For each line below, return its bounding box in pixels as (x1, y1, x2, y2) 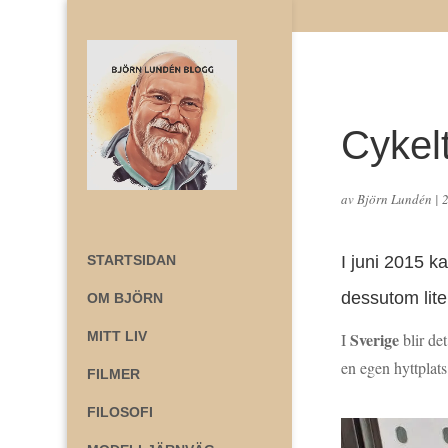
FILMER (87, 366, 141, 382)
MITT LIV (87, 328, 148, 344)
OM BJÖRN (87, 290, 164, 306)
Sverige (350, 328, 400, 352)
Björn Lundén (357, 190, 433, 209)
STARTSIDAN (87, 252, 177, 268)
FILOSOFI (87, 404, 154, 420)
